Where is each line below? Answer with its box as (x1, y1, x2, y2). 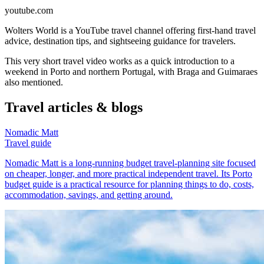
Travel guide (5, 138, 51, 148)
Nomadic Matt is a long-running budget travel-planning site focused (5, 158, 256, 169)
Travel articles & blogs (5, 100, 143, 115)
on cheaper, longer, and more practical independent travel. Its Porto (5, 169, 252, 179)
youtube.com (5, 5, 53, 16)
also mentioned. (5, 77, 63, 88)
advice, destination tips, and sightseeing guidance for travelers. (5, 36, 236, 47)
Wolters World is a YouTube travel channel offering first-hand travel (5, 25, 256, 36)
